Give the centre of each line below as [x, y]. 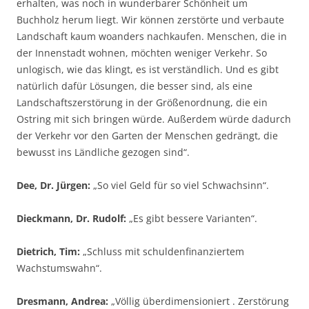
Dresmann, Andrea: [62, 301]
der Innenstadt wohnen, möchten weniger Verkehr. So [142, 53]
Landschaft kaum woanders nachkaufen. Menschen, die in [152, 36]
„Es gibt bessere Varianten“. [192, 218]
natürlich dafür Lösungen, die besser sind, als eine [134, 86]
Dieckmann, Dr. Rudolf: [71, 218]
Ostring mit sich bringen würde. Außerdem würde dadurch [154, 119]
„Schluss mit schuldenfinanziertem [162, 251]
